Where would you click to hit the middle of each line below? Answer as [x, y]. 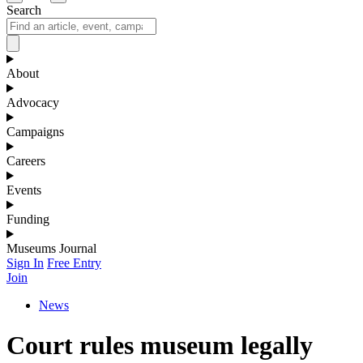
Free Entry [74, 263]
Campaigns [35, 132]
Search [24, 11]
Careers [26, 161]
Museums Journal [51, 249]
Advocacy [33, 103]
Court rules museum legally [160, 345]
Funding [28, 220]
